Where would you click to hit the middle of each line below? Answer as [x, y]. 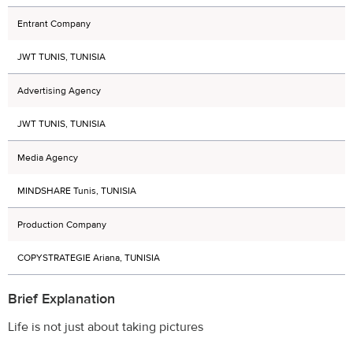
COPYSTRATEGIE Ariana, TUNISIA [89, 257]
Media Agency [48, 157]
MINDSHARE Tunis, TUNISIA [77, 190]
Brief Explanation [61, 299]
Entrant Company [54, 23]
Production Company [62, 224]
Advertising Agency [59, 90]
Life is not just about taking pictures [106, 327]
